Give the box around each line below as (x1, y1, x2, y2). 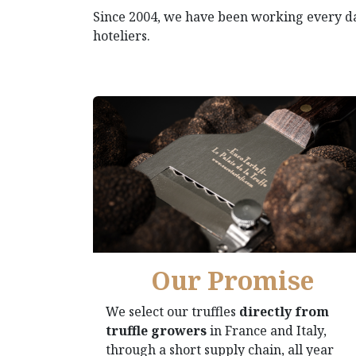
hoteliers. (93, 27, 150, 44)
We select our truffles (106, 302, 239, 320)
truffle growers (106, 321, 207, 339)
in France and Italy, (207, 321, 327, 339)
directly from (239, 302, 329, 320)
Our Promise (150, 262, 314, 297)
